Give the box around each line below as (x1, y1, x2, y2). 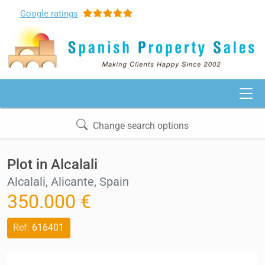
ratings (50, 8, 78, 19)
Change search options (90, 119, 189, 131)
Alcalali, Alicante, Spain (7, 174, 129, 189)
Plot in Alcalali (7, 156, 98, 173)
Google (20, 8, 51, 19)
